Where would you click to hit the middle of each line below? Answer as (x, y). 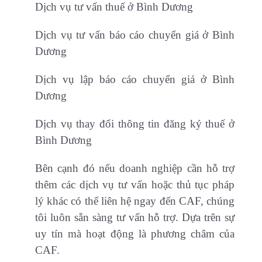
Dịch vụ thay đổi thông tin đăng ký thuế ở (135, 123)
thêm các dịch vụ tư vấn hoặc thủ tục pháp (135, 184)
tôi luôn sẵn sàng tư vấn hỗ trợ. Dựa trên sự (135, 217)
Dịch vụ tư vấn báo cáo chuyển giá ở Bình (135, 35)
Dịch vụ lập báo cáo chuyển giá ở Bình (135, 79)
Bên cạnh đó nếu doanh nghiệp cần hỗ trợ (135, 168)
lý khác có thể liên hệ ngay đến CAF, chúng (135, 201)
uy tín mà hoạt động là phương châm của (135, 233)
